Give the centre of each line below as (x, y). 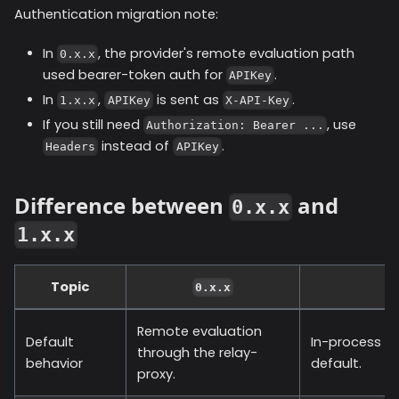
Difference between (122, 205)
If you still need (93, 124)
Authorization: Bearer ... (236, 126)
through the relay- (197, 352)
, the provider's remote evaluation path (227, 53)
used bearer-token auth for (134, 74)
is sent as (187, 99)
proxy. (156, 374)
